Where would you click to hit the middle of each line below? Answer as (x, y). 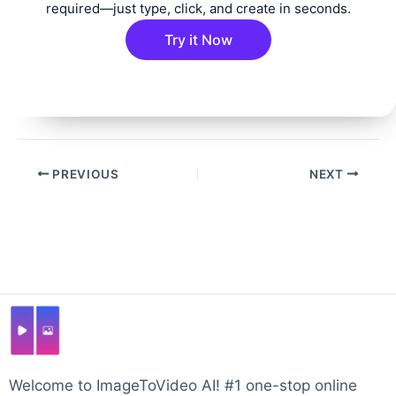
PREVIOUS (84, 174)
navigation (53, 194)
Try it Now (198, 39)
